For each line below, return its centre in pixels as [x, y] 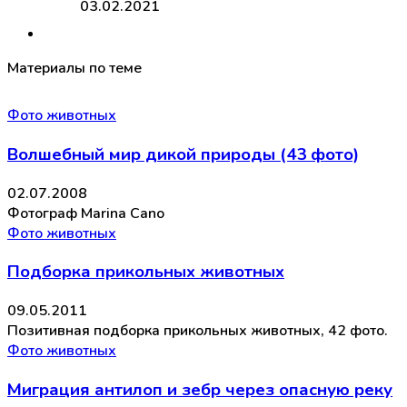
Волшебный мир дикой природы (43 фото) [183, 155]
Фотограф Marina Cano [86, 213]
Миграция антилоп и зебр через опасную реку [200, 389]
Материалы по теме [74, 69]
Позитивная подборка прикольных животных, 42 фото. [198, 331]
